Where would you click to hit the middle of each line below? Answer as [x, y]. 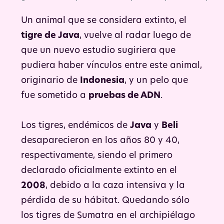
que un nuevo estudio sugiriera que [98, 50]
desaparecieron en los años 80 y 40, [100, 140]
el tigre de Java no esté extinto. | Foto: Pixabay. [112, 6]
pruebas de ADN [124, 95]
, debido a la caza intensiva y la [115, 185]
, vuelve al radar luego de [135, 35]
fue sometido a [55, 95]
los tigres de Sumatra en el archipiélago [108, 215]
